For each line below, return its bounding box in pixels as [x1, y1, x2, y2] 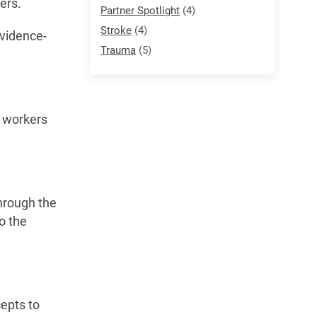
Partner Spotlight [100, 4, 180, 17]
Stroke [100, 23, 132, 37]
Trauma [100, 43, 136, 57]
